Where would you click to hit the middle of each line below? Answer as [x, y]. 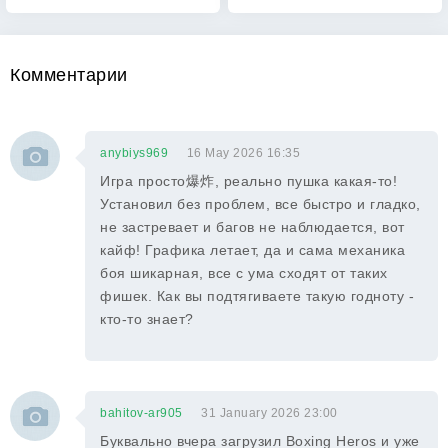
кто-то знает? [147, 319]
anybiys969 [134, 153]
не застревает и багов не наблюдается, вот [252, 227]
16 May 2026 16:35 [243, 153]
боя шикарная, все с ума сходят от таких [244, 273]
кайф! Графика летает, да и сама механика [252, 250]
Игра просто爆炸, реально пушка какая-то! [248, 181]
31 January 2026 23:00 [269, 413]
